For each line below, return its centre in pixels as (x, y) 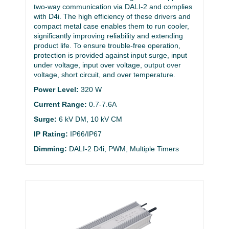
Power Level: (56, 90)
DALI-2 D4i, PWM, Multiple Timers (124, 149)
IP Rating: (51, 134)
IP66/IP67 (86, 134)
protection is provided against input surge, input (110, 55)
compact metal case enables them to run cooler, (111, 26)
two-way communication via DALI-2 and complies (113, 7)
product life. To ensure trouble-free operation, (107, 46)
